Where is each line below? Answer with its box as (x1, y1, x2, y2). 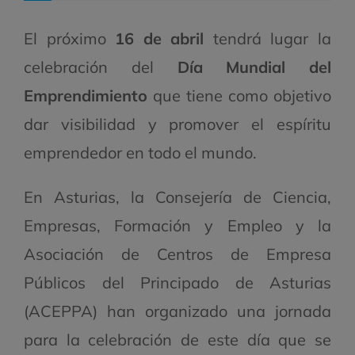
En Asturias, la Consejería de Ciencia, (24, 187, 331, 208)
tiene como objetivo (186, 86, 331, 106)
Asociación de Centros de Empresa (24, 244, 331, 265)
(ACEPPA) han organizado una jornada (24, 301, 331, 322)
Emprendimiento (24, 86, 147, 106)
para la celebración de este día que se (24, 330, 331, 350)
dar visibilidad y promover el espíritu (24, 114, 331, 135)
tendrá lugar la (204, 29, 332, 49)
